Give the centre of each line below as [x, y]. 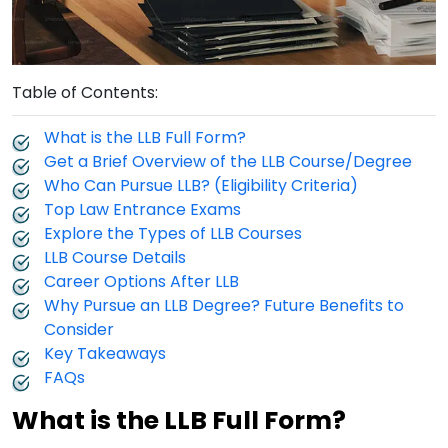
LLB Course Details [115, 257]
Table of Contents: [85, 92]
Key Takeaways [105, 353]
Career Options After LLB [141, 281]
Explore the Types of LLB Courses [173, 233]
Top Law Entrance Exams [142, 209]
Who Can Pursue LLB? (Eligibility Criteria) [201, 185]
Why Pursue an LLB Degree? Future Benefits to [224, 305]
